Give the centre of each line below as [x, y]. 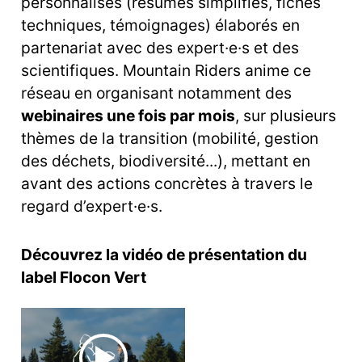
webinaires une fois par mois [128, 116]
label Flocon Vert [84, 278]
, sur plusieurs [286, 116]
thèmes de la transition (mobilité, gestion [170, 139]
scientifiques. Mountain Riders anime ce [166, 71]
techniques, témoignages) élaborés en [160, 25]
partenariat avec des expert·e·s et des [160, 48]
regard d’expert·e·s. [94, 206]
